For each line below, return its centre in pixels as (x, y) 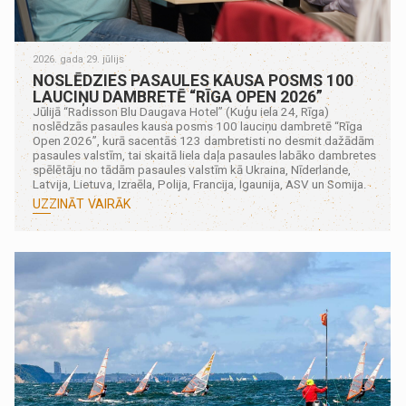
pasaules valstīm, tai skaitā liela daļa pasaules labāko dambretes (205, 156)
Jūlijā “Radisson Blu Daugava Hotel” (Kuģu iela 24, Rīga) (181, 112)
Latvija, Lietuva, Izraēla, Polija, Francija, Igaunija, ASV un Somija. (200, 185)
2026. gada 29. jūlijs (79, 60)
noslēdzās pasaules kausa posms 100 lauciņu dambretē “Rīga (198, 127)
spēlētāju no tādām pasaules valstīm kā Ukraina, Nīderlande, (192, 170)
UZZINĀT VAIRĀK (82, 204)
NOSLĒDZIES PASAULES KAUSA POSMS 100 (193, 81)
